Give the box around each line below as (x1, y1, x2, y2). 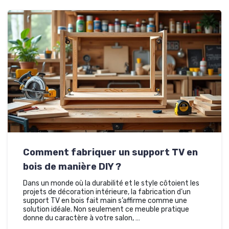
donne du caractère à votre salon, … (23, 213, 140, 222)
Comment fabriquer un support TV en (23, 146, 198, 158)
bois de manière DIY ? (23, 161, 121, 172)
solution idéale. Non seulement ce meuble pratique (23, 204, 189, 214)
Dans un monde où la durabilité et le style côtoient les (23, 178, 199, 188)
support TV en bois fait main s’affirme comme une (23, 196, 187, 205)
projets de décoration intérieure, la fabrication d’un (23, 187, 191, 196)
